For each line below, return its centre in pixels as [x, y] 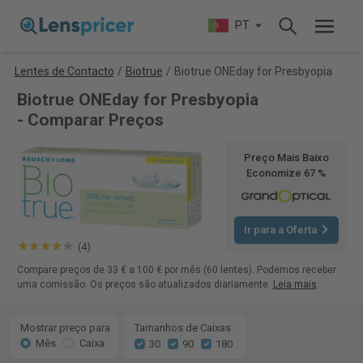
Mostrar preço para [65, 327]
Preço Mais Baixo [286, 158]
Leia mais [295, 284]
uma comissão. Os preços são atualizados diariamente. [145, 284]
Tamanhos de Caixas [182, 327]
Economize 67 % [286, 173]
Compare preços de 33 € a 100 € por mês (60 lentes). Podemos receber [176, 270]
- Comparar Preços [90, 120]
